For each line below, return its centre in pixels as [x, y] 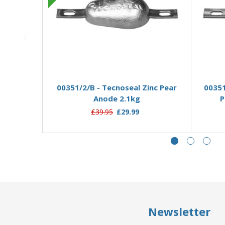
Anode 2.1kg [117, 98]
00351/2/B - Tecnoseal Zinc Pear [117, 87]
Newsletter [179, 212]
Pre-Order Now [117, 68]
